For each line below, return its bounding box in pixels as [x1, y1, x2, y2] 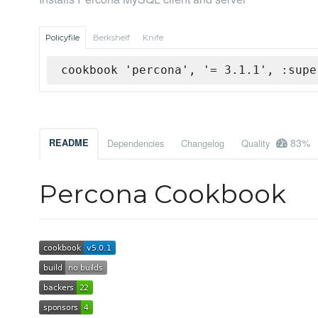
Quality [241, 136, 273, 150]
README [49, 136, 89, 150]
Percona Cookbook [39, 178, 286, 210]
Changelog [181, 136, 224, 150]
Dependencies [107, 136, 164, 150]
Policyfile [45, 33, 79, 43]
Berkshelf [93, 33, 130, 43]
